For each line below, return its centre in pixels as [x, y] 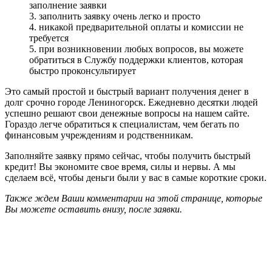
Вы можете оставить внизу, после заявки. [93, 209]
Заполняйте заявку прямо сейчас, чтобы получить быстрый [128, 155]
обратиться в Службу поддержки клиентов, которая [136, 59]
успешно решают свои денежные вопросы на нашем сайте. [127, 113]
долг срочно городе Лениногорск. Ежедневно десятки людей [131, 102]
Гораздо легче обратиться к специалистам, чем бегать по [122, 124]
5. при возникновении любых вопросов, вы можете [136, 49]
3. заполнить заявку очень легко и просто [115, 16]
